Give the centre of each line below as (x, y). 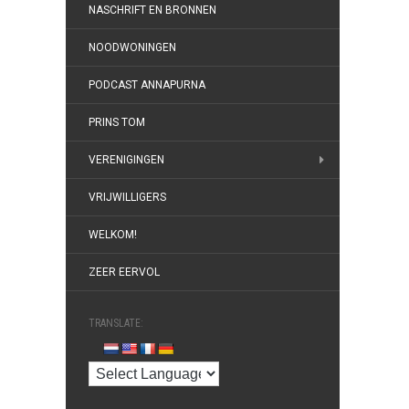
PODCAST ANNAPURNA (147, 85)
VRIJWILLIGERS (127, 197)
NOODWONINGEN (132, 47)
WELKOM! (113, 235)
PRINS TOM (117, 122)
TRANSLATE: (116, 323)
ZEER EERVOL (124, 272)
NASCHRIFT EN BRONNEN (152, 10)
